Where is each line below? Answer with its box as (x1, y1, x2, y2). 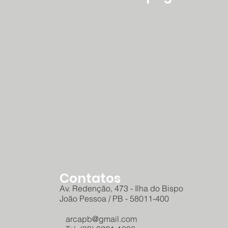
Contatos (60, 169, 121, 187)
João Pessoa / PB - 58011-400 (60, 193, 169, 204)
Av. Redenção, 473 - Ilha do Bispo (60, 183, 183, 193)
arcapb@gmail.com (60, 213, 137, 224)
